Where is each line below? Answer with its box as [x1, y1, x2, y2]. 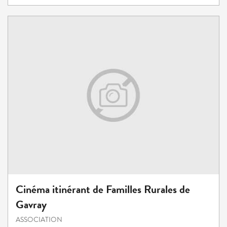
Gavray [16, 196, 47, 213]
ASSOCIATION [16, 214, 62, 225]
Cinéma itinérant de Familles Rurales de [16, 181, 190, 198]
